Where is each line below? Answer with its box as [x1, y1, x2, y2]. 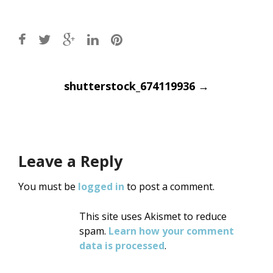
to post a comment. [124, 180, 214, 194]
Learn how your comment [108, 224, 234, 238]
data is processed [79, 239, 165, 253]
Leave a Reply [18, 151, 122, 172]
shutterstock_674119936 [64, 79, 198, 94]
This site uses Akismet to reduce [79, 210, 227, 224]
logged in [78, 180, 124, 194]
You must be [18, 180, 78, 194]
